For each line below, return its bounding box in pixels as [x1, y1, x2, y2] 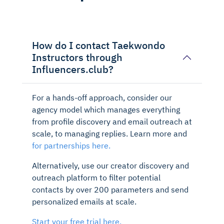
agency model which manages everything [32, 104, 180, 114]
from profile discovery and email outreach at [32, 116, 192, 126]
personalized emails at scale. [32, 196, 136, 206]
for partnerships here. [32, 140, 110, 150]
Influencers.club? [32, 62, 113, 76]
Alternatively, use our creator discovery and [32, 160, 189, 170]
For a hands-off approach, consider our [32, 92, 172, 102]
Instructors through [32, 50, 122, 64]
